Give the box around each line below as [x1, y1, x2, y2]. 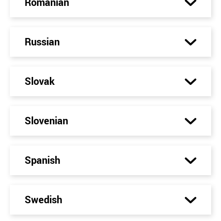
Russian [25, 35, 60, 48]
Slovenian [25, 114, 68, 127]
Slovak [25, 74, 55, 88]
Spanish [25, 153, 60, 167]
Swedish [25, 193, 62, 206]
